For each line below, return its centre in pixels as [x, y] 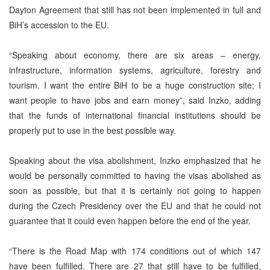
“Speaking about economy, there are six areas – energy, [135, 55]
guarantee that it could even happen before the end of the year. [130, 220]
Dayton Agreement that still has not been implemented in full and [135, 9]
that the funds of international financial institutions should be [135, 115]
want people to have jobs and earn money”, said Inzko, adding [135, 100]
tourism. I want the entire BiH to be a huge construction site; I [135, 85]
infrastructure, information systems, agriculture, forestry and [135, 70]
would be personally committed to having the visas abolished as [135, 175]
